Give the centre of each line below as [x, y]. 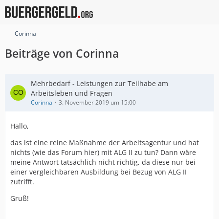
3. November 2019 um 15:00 [97, 102]
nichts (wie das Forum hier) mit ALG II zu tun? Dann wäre [103, 152]
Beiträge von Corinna [62, 53]
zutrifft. [22, 182]
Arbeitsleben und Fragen [72, 93]
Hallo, [20, 126]
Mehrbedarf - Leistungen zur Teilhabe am [99, 83]
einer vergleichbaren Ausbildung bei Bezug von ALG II [99, 172]
